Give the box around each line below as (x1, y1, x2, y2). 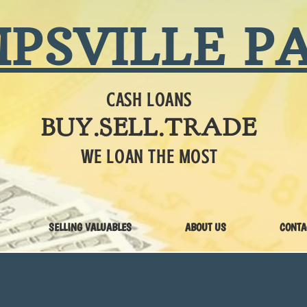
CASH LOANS (106, 89, 192, 111)
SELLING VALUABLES (49, 221, 132, 234)
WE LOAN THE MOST (80, 146, 218, 168)
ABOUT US (185, 221, 226, 234)
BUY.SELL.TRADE (40, 112, 258, 143)
